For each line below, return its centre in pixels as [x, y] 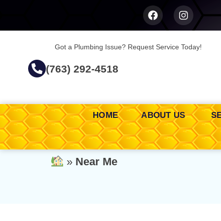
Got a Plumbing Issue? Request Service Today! [129, 47]
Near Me [97, 162]
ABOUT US [165, 115]
